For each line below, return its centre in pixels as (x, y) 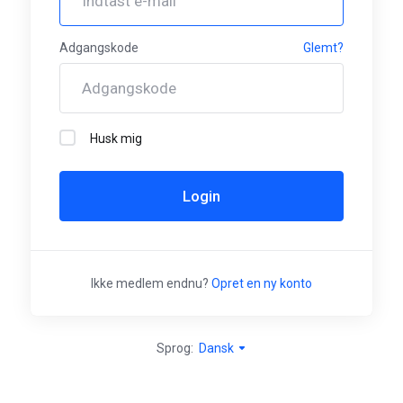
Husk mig (116, 138)
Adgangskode (99, 47)
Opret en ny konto (262, 283)
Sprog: (176, 348)
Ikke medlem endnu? (151, 283)
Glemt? (323, 47)
